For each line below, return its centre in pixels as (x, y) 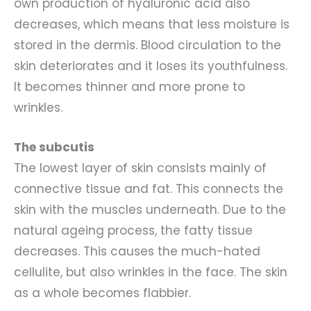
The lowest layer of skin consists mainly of (140, 168)
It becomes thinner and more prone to (129, 86)
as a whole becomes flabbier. (106, 293)
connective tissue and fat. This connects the (149, 189)
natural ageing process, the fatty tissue (133, 231)
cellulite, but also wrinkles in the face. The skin (151, 272)
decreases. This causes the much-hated (137, 252)
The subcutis (54, 148)
